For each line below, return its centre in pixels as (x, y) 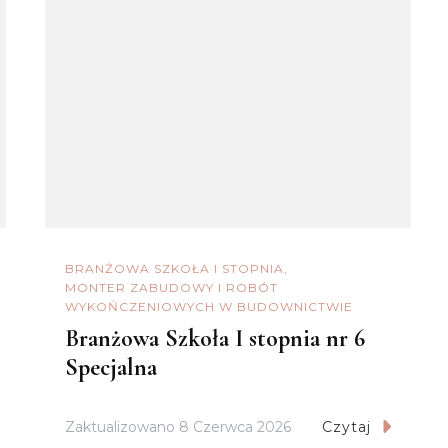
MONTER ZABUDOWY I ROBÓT (171, 287)
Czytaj (346, 427)
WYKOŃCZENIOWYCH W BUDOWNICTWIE (208, 306)
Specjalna (110, 368)
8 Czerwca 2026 (234, 427)
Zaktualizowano (121, 427)
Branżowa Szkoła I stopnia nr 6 (214, 339)
